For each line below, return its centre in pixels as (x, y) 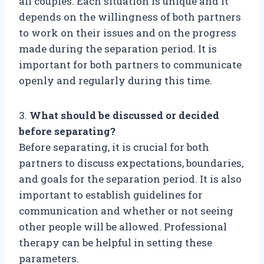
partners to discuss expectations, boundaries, (131, 163)
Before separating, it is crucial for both (114, 147)
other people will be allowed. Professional (123, 227)
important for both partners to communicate (130, 65)
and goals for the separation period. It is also (130, 179)
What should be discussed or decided (124, 115)
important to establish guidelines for (111, 195)
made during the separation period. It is (118, 49)
